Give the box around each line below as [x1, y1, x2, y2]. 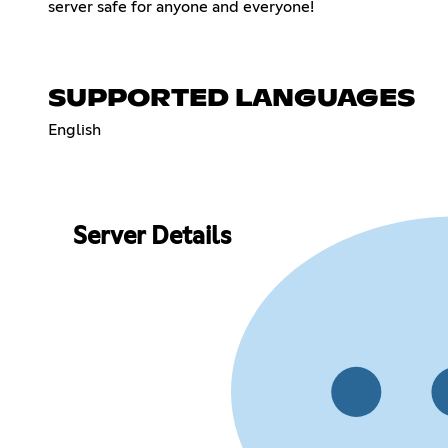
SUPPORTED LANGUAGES [48, 86, 415, 111]
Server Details [72, 225, 231, 250]
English [48, 121, 101, 138]
